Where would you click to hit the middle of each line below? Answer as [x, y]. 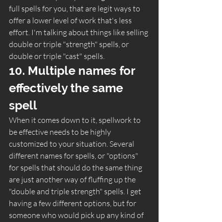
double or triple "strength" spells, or [70, 44]
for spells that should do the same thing [76, 167]
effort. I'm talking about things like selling [79, 32]
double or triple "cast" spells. [58, 56]
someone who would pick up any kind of [77, 215]
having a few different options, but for [73, 203]
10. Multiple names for [73, 70]
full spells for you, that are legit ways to [75, 8]
